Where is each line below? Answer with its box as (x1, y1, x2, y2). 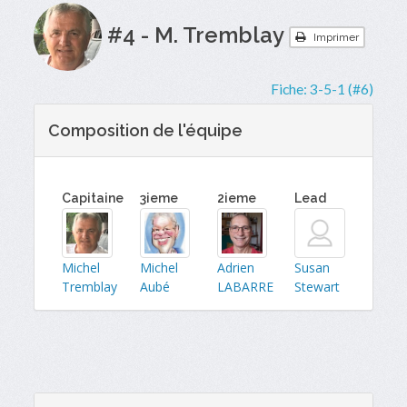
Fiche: (270, 81, 310, 97)
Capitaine (62, 191, 124, 205)
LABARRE (217, 278, 273, 296)
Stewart (294, 278, 341, 296)
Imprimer (311, 30, 360, 44)
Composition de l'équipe (48, 121, 243, 140)
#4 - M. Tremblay (102, 21, 290, 48)
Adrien (217, 259, 254, 277)
